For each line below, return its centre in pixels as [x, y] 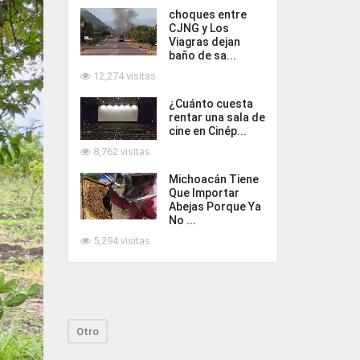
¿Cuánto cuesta [211, 104]
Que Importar [204, 193]
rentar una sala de [217, 117]
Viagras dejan [204, 42]
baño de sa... [202, 55]
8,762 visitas [120, 151]
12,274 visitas [123, 76]
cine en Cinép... [207, 131]
